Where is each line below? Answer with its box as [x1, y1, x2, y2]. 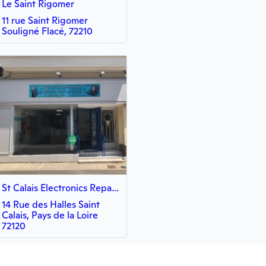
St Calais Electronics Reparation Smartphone [112, 182, 119, 194]
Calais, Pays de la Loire [2, 209, 98, 221]
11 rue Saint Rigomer [2, 14, 88, 27]
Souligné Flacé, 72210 [2, 25, 93, 37]
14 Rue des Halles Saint [2, 198, 100, 211]
